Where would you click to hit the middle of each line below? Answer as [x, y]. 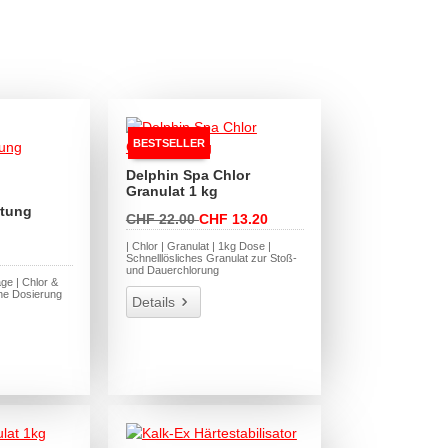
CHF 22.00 [162, 218]
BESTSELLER [168, 142]
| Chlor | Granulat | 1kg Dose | [198, 245]
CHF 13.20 [233, 218]
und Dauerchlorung [172, 269]
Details [153, 301]
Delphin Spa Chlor [187, 174]
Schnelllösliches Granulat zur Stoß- [211, 257]
